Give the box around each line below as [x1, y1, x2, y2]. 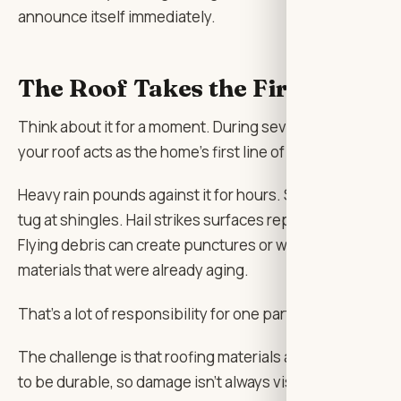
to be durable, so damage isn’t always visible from [18, 371, 354, 392]
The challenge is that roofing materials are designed [18, 346, 374, 367]
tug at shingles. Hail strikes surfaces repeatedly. [18, 209, 346, 231]
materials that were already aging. [18, 260, 249, 281]
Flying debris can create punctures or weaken [18, 235, 329, 256]
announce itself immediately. [18, 6, 216, 28]
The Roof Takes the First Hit [18, 73, 354, 104]
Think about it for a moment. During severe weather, [18, 115, 372, 137]
